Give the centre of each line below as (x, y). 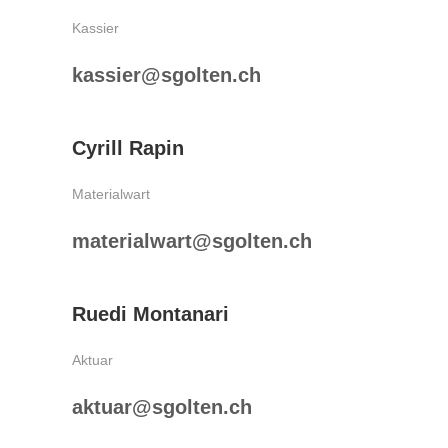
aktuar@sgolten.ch (162, 407)
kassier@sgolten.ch (166, 75)
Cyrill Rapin (128, 148)
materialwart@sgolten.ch (192, 241)
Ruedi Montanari (150, 314)
